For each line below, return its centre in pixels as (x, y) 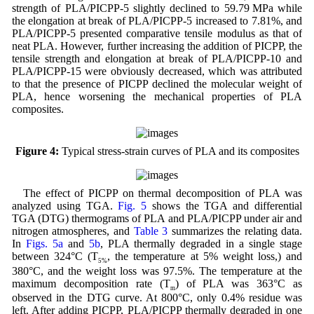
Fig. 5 (132, 206)
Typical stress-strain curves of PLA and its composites (179, 151)
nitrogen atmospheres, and (73, 231)
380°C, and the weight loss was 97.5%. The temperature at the (157, 271)
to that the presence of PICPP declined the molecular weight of (157, 84)
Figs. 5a (44, 244)
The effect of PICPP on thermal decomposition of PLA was (163, 193)
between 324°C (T (55, 257)
